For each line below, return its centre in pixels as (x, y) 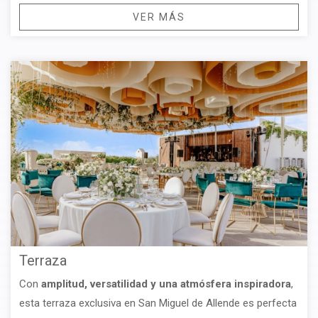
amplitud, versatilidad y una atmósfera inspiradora (165, 284)
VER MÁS (159, 17)
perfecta (277, 303)
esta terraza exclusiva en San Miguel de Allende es (137, 303)
